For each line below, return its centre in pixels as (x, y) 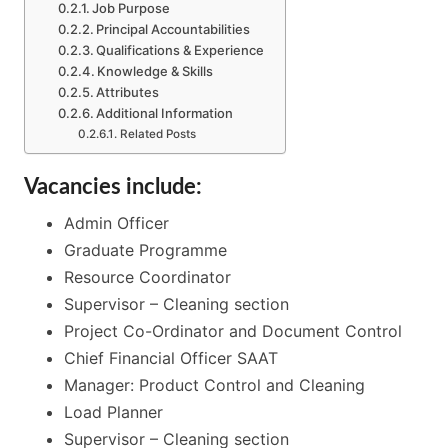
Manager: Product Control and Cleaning (214, 385)
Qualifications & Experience (180, 50)
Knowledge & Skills (155, 71)
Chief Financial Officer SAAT (171, 358)
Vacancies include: (113, 187)
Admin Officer (116, 223)
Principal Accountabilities (173, 29)
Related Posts (157, 134)
